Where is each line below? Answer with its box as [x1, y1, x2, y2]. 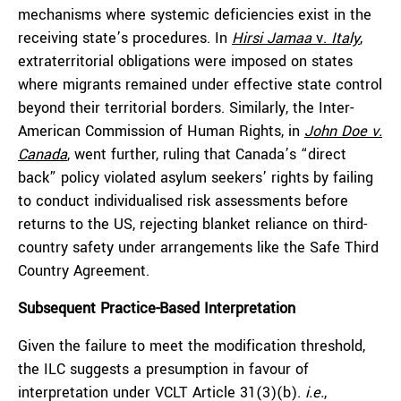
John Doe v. [304, 121, 382, 141]
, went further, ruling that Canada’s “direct [67, 144, 346, 165]
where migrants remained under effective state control [18, 74, 382, 95]
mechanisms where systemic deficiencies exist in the [18, 4, 371, 25]
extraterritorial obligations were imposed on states [18, 51, 353, 72]
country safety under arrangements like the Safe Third [18, 237, 379, 258]
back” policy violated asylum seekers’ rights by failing [18, 167, 373, 188]
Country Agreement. [18, 260, 149, 281]
